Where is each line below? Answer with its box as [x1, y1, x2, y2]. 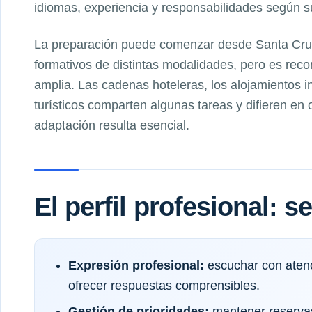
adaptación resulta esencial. [34, 118, 189, 132]
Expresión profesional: [68, 258, 204, 272]
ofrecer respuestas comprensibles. [68, 278, 260, 292]
